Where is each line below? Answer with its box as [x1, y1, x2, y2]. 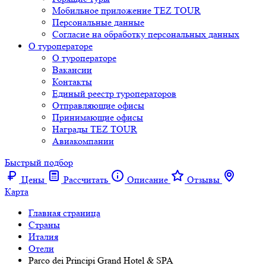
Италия [28, 231, 58, 242]
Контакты [52, 76, 92, 87]
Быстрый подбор [5, 157, 73, 168]
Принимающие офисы [52, 112, 143, 123]
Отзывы [187, 174, 220, 185]
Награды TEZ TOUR [52, 123, 137, 135]
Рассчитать [64, 174, 108, 185]
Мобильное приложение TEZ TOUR [52, 5, 201, 16]
